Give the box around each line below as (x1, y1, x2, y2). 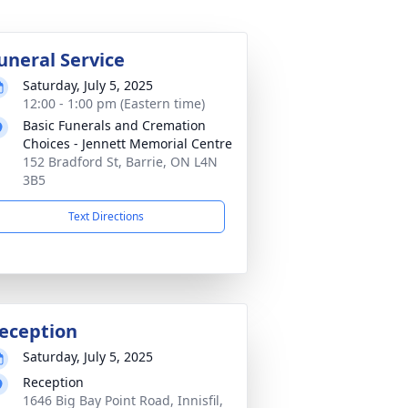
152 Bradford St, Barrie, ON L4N (23, 153, 218, 170)
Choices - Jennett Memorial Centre (23, 135, 232, 152)
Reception (23, 373, 84, 391)
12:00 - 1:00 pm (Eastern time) (23, 95, 205, 112)
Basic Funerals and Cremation (23, 117, 206, 134)
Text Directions (67, 209, 144, 224)
